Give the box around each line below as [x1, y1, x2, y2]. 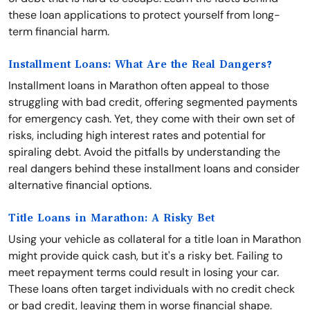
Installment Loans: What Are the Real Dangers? [8, 58, 272, 71]
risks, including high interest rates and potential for [8, 128, 266, 143]
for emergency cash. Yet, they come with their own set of [8, 111, 295, 126]
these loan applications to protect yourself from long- [8, 8, 280, 22]
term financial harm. [8, 24, 109, 39]
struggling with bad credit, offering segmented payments [8, 95, 298, 109]
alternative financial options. [8, 178, 152, 192]
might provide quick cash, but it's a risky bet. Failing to [8, 248, 282, 263]
